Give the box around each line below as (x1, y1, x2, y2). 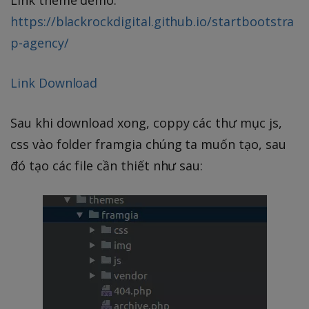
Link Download (10, 74, 98, 91)
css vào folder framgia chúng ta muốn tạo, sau (10, 135, 286, 152)
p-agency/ (10, 34, 69, 51)
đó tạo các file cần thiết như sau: (10, 157, 203, 174)
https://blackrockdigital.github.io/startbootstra (10, 12, 295, 30)
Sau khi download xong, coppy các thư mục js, (10, 114, 282, 131)
